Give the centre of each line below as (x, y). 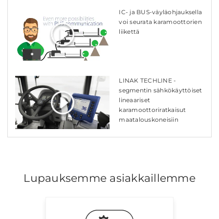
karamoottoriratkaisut (153, 110)
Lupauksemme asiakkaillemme (109, 178)
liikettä (129, 32)
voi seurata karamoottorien (160, 22)
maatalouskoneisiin (149, 120)
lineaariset (135, 100)
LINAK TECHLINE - (148, 81)
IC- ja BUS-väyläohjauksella (161, 12)
